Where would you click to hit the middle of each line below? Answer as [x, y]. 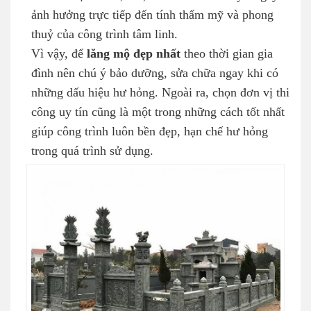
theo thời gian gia [227, 54]
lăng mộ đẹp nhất [134, 54]
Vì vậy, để [59, 54]
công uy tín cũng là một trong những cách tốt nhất [158, 112]
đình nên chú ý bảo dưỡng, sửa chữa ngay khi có [155, 73]
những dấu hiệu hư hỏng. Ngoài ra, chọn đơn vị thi [160, 93]
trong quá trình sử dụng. [92, 151]
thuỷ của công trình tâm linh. [104, 34]
